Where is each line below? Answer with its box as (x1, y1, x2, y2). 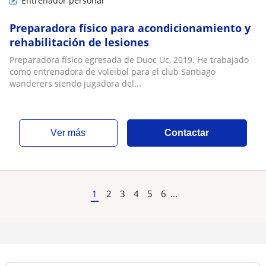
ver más (57, 128, 86, 138)
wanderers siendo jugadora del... (9, 78, 141, 89)
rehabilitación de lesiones (9, 35, 149, 49)
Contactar (164, 128, 210, 138)
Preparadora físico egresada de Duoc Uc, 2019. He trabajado (9, 54, 249, 65)
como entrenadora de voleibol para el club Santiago (9, 66, 216, 77)
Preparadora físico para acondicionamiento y (9, 21, 251, 35)
